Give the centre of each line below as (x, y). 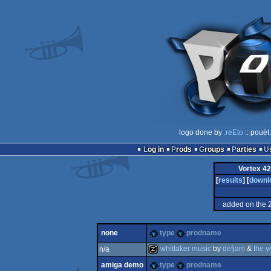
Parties (246, 149)
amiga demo (122, 265)
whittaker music (185, 249)
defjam (233, 249)
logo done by (201, 132)
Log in (155, 149)
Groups (214, 149)
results (230, 180)
